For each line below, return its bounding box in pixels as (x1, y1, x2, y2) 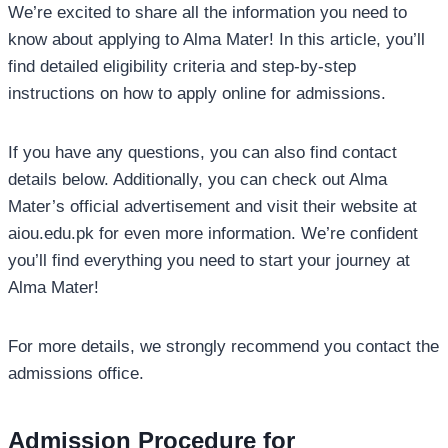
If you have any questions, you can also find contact (8, 143, 397, 163)
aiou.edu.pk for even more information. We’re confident (8, 224, 418, 244)
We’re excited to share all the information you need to (8, 3, 407, 23)
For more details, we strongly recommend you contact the (8, 337, 439, 357)
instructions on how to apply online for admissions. (8, 84, 386, 104)
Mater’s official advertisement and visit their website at (8, 197, 417, 217)
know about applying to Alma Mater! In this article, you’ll (8, 30, 425, 50)
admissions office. (8, 364, 144, 384)
